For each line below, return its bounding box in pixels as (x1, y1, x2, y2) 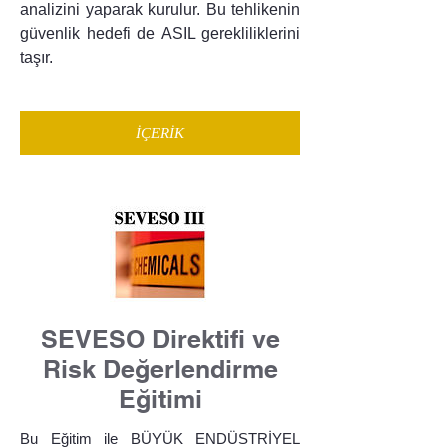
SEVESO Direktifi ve (40, 324, 280, 355)
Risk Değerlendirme (42, 354, 278, 385)
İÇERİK (136, 124, 184, 141)
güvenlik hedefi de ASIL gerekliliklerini (20, 25, 300, 43)
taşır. (20, 49, 53, 67)
